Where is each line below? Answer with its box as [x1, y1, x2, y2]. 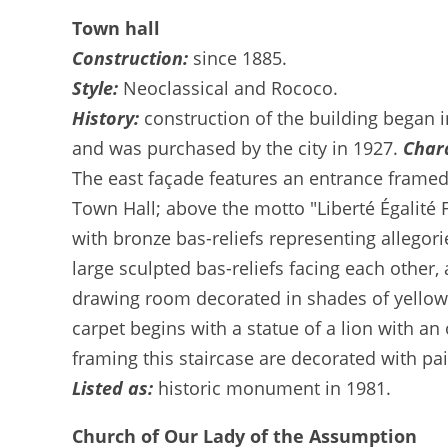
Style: [72, 76, 123, 100]
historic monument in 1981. [158, 376, 391, 400]
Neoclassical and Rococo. [123, 76, 338, 100]
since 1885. [193, 46, 287, 70]
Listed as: [72, 376, 158, 400]
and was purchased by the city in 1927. [72, 136, 403, 160]
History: [72, 106, 144, 130]
